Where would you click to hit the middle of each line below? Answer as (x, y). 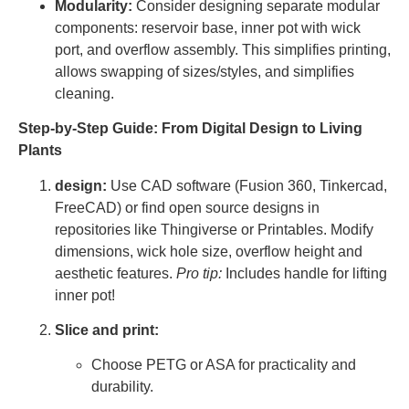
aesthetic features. (115, 273)
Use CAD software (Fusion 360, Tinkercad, (247, 185)
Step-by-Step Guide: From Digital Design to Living (190, 129)
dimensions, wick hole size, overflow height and (209, 251)
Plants (40, 151)
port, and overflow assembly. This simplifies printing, (223, 49)
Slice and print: (107, 330)
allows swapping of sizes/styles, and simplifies (204, 71)
